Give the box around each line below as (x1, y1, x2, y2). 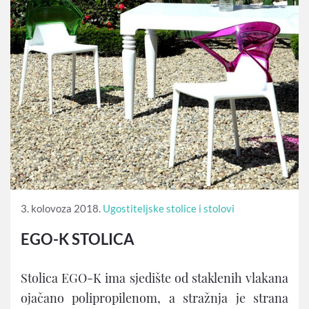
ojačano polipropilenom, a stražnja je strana (21, 289, 288, 306)
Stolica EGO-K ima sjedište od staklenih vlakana (21, 269, 288, 286)
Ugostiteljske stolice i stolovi (103, 201, 235, 215)
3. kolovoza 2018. (21, 201, 101, 215)
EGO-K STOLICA (21, 229, 134, 248)
